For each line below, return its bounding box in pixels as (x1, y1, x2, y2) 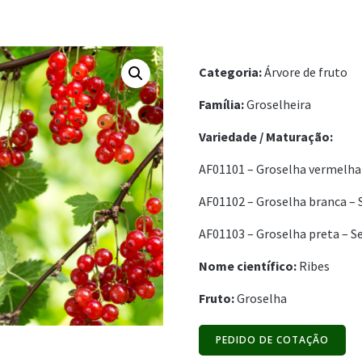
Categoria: (198, 64, 264, 81)
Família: (198, 96, 244, 113)
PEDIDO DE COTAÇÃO (215, 333, 329, 347)
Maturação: (265, 128, 333, 145)
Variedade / (198, 128, 266, 145)
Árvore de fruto (263, 64, 347, 81)
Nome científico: (198, 258, 299, 275)
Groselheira (243, 96, 311, 113)
